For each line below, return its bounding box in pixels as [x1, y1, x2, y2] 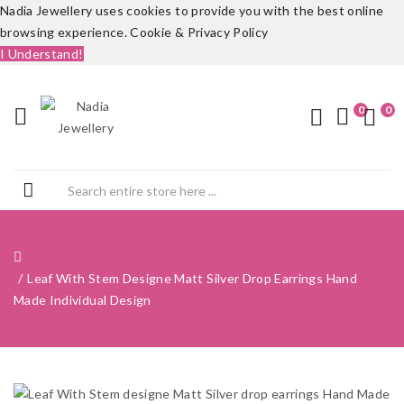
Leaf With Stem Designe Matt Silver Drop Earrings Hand [27, 271, 357, 286]
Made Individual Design [14, 292, 151, 308]
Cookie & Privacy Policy [130, 24, 269, 40]
